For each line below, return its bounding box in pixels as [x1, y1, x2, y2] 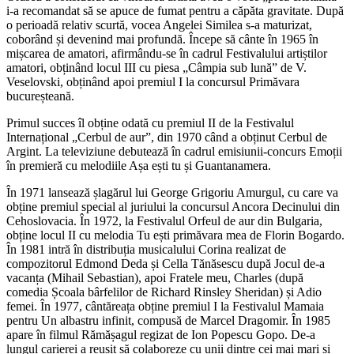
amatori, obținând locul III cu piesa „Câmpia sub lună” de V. [6, 60, 307, 74]
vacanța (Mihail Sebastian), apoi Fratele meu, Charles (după [6, 270, 303, 284]
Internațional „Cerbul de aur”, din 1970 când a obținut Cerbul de [6, 130, 327, 144]
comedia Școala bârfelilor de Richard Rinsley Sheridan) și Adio [6, 284, 322, 299]
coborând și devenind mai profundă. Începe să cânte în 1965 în [6, 32, 318, 46]
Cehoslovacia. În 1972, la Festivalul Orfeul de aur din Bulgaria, [6, 213, 322, 228]
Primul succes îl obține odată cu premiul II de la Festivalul [6, 115, 294, 130]
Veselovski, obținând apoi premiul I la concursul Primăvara [6, 74, 299, 88]
